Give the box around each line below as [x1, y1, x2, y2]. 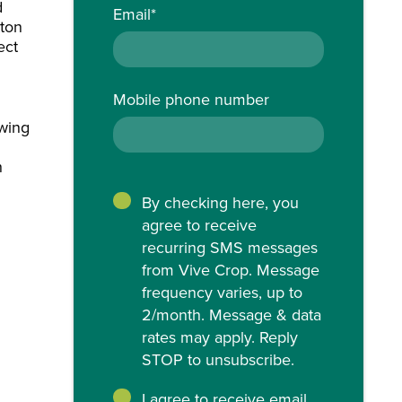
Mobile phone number [113, 88, 270, 111]
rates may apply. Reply [141, 326, 298, 349]
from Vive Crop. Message [141, 258, 319, 282]
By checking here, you [141, 191, 299, 214]
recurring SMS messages [141, 236, 318, 259]
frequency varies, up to [141, 281, 302, 304]
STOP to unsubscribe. [141, 348, 294, 371]
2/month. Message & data [141, 303, 321, 327]
